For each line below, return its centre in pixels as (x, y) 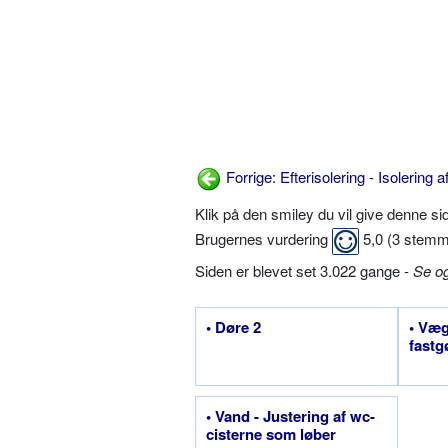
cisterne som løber (271, 434)
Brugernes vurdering (263, 239)
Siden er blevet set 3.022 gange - (304, 271)
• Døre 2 (233, 327)
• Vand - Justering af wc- (290, 416)
